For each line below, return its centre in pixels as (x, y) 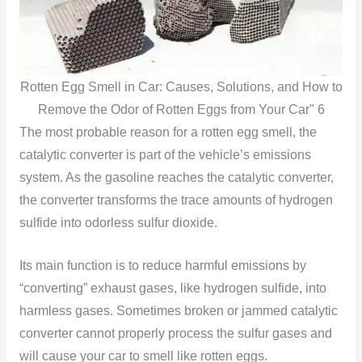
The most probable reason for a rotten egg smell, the (168, 133)
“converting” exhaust (77, 288)
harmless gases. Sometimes (100, 310)
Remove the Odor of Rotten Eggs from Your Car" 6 (181, 110)
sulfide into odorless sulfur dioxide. (118, 223)
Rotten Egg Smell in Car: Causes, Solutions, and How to (181, 87)
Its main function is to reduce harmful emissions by (162, 265)
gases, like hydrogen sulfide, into (232, 288)
